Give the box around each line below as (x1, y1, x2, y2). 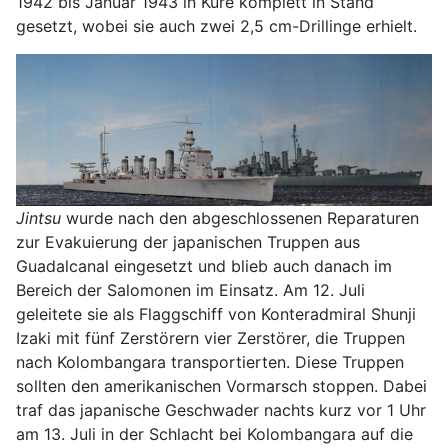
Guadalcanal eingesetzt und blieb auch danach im (16, 255, 392, 276)
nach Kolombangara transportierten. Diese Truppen (16, 351, 404, 372)
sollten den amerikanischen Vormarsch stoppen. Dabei (16, 375, 427, 396)
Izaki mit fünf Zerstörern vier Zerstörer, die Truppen (16, 327, 405, 348)
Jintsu (16, 207, 61, 228)
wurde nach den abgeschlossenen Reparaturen (61, 207, 419, 228)
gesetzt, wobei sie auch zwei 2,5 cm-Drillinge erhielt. (16, 15, 417, 36)
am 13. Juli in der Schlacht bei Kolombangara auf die (16, 423, 413, 444)
